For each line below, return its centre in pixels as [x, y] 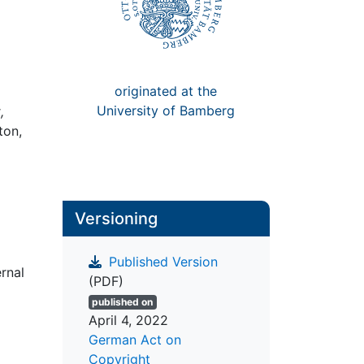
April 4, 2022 [128, 321]
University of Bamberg [166, 110]
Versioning [116, 219]
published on [123, 302]
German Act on [134, 340]
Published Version [161, 262]
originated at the [166, 91]
